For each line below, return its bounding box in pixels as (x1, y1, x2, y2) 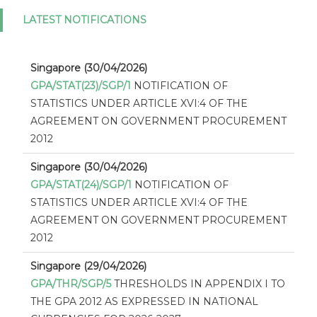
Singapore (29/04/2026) (30, 259, 146, 272)
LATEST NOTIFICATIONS (23, 13, 146, 26)
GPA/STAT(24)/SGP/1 (30, 178, 132, 191)
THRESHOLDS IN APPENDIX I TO (113, 277, 285, 290)
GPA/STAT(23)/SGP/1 (30, 79, 131, 92)
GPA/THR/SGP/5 (30, 277, 111, 290)
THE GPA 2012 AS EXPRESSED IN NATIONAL (30, 294, 258, 308)
